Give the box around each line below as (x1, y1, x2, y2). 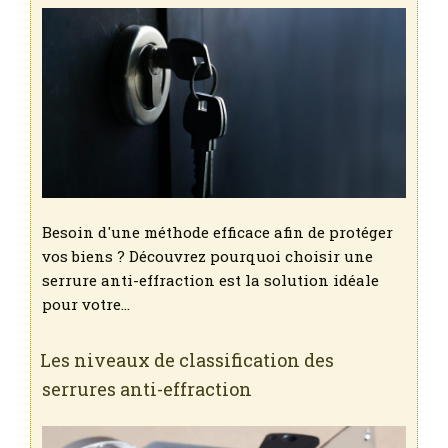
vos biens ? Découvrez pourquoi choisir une (42, 246, 373, 267)
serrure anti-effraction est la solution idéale (42, 270, 379, 291)
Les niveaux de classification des (40, 348, 334, 373)
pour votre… (42, 294, 130, 315)
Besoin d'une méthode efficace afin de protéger (42, 222, 393, 243)
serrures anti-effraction (42, 377, 252, 402)
